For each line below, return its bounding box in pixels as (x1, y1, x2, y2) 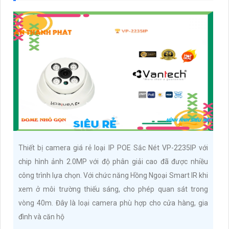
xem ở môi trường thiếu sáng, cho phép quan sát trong (18, 185, 208, 194)
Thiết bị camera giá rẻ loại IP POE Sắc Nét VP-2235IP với (18, 144, 208, 152)
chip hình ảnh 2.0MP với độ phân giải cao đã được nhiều (18, 157, 208, 166)
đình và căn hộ (18, 213, 64, 221)
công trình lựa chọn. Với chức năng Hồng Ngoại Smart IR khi (18, 171, 208, 180)
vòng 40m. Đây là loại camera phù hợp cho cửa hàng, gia (18, 199, 208, 208)
